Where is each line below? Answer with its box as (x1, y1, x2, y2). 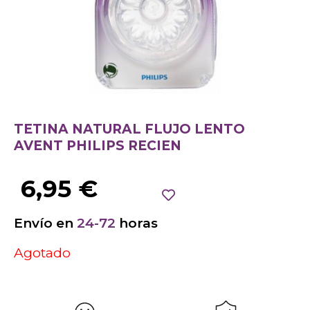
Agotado (14, 245, 71, 262)
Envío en (14, 215, 77, 231)
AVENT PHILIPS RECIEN (14, 138, 181, 154)
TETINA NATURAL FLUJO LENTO (14, 121, 245, 138)
